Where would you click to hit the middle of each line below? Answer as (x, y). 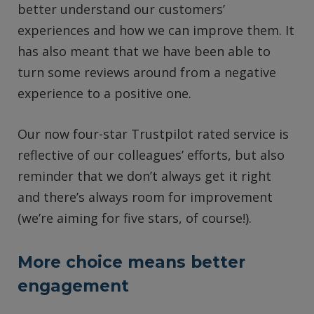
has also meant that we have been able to (144, 52)
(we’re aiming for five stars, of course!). (135, 218)
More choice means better (131, 262)
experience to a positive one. (104, 94)
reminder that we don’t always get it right (144, 176)
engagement (73, 286)
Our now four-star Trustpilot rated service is (153, 134)
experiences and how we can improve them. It (156, 30)
